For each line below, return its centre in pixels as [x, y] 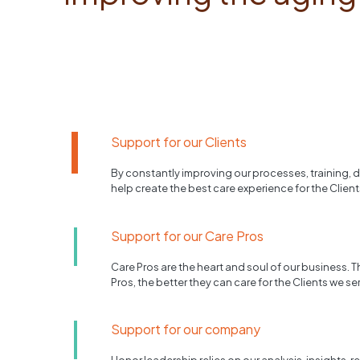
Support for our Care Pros [188, 235]
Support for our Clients [179, 141]
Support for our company [186, 329]
